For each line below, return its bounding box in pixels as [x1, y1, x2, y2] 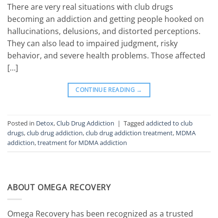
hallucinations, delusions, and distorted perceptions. [7, 25, 200, 36]
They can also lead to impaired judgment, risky [7, 37, 178, 49]
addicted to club [146, 118, 193, 127]
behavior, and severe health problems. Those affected [7, 50, 205, 61]
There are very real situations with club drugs [7, 1, 173, 12]
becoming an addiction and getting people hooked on [7, 13, 204, 24]
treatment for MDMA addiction [37, 138, 127, 147]
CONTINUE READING [75, 85, 137, 94]
